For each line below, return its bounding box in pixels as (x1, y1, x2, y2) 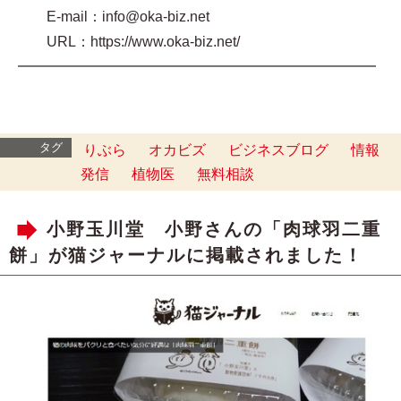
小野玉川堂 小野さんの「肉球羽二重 (47, 219, 381, 240)
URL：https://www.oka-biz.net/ (18, 33, 254, 49)
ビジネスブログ (228, 141, 328, 158)
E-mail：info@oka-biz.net (18, 8, 209, 24)
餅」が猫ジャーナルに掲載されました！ (9, 244, 363, 265)
